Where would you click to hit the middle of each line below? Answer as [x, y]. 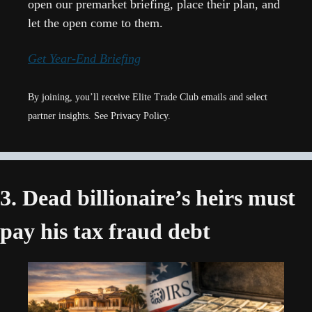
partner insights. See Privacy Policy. [99, 116]
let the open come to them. [95, 23]
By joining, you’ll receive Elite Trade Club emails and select [148, 97]
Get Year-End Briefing [84, 58]
